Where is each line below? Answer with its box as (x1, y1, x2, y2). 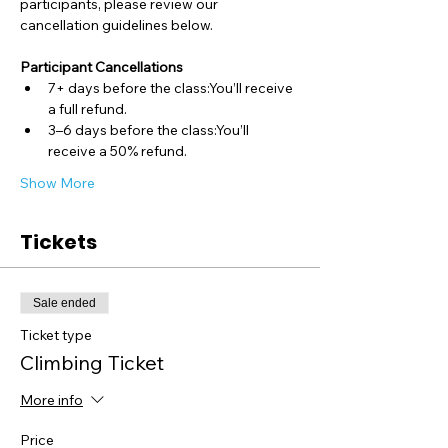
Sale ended (33, 296, 96, 310)
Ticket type (20, 326, 92, 344)
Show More (20, 174, 95, 192)
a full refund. (48, 100, 127, 118)
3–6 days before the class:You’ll (48, 121, 252, 139)
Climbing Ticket (20, 350, 164, 375)
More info (20, 391, 83, 410)
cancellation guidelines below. (20, 16, 213, 34)
